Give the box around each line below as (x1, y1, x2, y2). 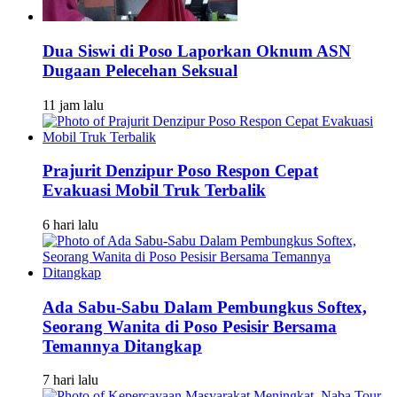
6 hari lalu (43, 216, 98, 232)
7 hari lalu (43, 372, 98, 388)
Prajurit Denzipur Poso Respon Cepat (43, 161, 318, 181)
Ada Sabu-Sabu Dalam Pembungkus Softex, (43, 297, 367, 316)
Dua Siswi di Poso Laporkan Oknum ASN (43, 41, 351, 60)
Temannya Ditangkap (43, 336, 202, 355)
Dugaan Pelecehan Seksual (43, 60, 237, 80)
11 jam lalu (43, 97, 104, 113)
